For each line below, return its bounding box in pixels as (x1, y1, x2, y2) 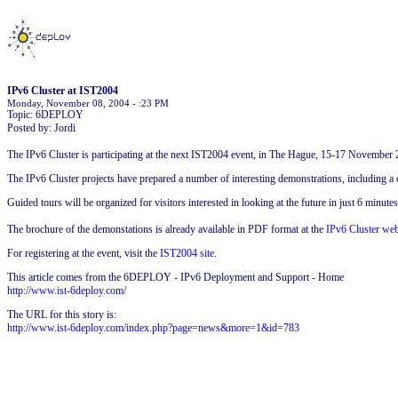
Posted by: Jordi (7, 122, 76, 134)
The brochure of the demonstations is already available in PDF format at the (7, 223, 326, 235)
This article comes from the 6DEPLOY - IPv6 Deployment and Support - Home (7, 271, 344, 283)
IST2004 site (160, 247, 214, 259)
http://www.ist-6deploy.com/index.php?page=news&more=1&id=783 (7, 322, 299, 334)
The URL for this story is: (7, 308, 116, 321)
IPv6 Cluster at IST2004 (7, 84, 118, 97)
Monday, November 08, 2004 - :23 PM (7, 98, 169, 108)
